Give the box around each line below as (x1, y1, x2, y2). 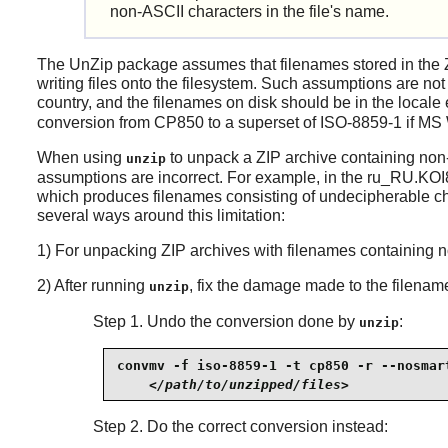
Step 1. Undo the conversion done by (92, 313, 359, 331)
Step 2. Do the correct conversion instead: (92, 418, 388, 436)
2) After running (36, 277, 149, 295)
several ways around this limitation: (36, 207, 285, 225)
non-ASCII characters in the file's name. (110, 3, 390, 21)
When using (36, 149, 126, 167)
